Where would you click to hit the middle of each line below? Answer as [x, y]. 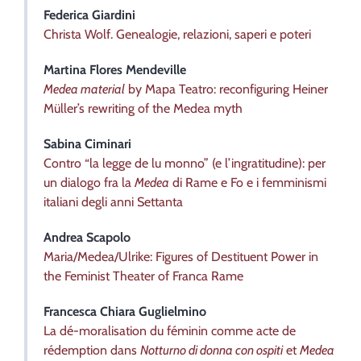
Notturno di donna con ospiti [212, 350]
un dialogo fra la [89, 182]
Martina [66, 69]
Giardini [114, 15]
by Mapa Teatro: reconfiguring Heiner [226, 89]
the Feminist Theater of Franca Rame [143, 276]
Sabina [64, 143]
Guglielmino [172, 311]
